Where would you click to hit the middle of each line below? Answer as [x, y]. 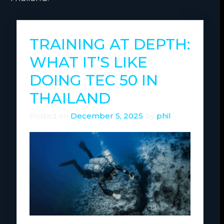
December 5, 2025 [107, 116]
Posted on [50, 116]
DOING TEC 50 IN [94, 80]
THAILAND [70, 98]
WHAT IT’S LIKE [88, 62]
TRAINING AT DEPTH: [110, 44]
